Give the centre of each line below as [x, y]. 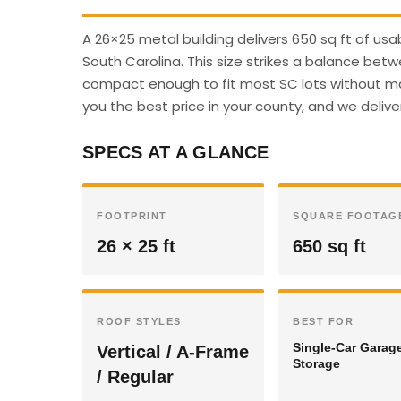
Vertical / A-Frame [173, 352]
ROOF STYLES [139, 321]
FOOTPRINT [132, 216]
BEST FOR [323, 321]
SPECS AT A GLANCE [176, 152]
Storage [316, 363]
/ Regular [135, 377]
